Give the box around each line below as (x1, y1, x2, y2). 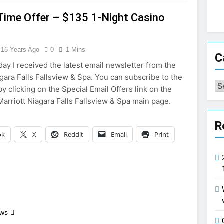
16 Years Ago (1, 46, 40, 53)
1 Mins (66, 46, 86, 53)
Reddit (64, 130, 84, 139)
